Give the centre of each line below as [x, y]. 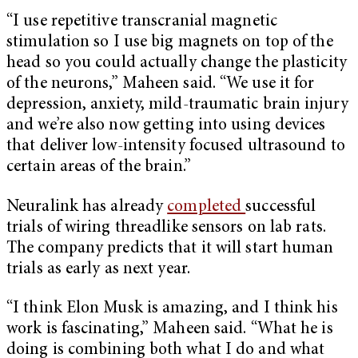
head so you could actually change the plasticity [177, 64]
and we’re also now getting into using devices [166, 126]
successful [281, 207]
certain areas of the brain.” [115, 168]
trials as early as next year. [101, 269]
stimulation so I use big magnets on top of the [170, 43]
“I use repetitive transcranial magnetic [142, 22]
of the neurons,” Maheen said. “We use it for [161, 85]
